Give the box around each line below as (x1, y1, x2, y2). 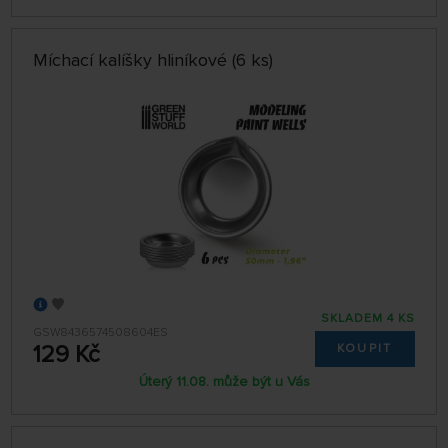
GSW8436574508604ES (33, 324, 169, 340)
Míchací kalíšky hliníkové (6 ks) (33, 49, 274, 72)
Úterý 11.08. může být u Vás (138, 373, 310, 391)
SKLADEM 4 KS (320, 310, 415, 326)
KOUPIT (336, 340, 393, 356)
